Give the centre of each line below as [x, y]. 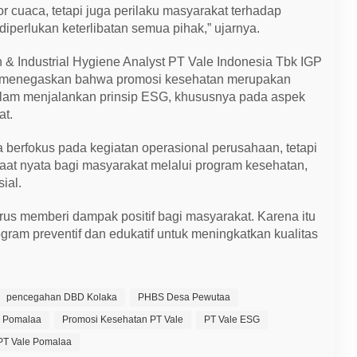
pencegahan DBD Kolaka [62, 297]
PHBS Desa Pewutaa [184, 297]
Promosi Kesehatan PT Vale [123, 319]
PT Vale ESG [232, 319]
